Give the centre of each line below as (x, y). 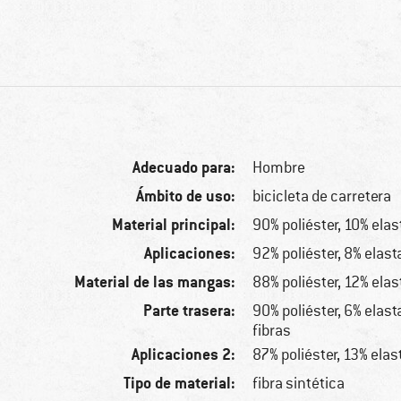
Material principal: (174, 225)
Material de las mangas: (155, 282)
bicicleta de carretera (322, 196)
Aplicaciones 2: (184, 354)
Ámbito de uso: (186, 196)
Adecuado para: (184, 167)
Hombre (279, 168)
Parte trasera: (190, 311)
